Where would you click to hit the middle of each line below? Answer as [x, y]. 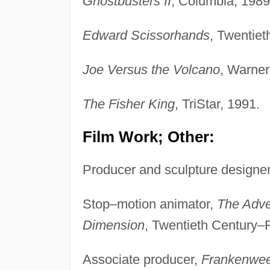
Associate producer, [142, 260]
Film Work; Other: [148, 137]
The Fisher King [128, 104]
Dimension [113, 225]
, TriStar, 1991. [217, 104]
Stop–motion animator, [149, 204]
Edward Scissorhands [146, 36]
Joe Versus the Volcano [151, 70]
